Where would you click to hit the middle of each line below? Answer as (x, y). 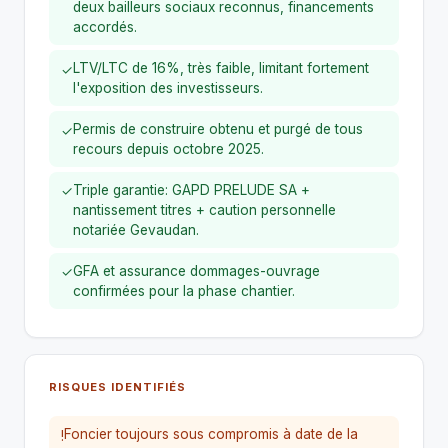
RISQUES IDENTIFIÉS (118, 387)
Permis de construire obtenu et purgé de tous (218, 129)
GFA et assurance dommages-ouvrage (196, 270)
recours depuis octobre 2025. (168, 149)
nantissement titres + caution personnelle (204, 209)
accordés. (105, 27)
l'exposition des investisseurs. (168, 88)
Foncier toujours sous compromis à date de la (211, 434)
